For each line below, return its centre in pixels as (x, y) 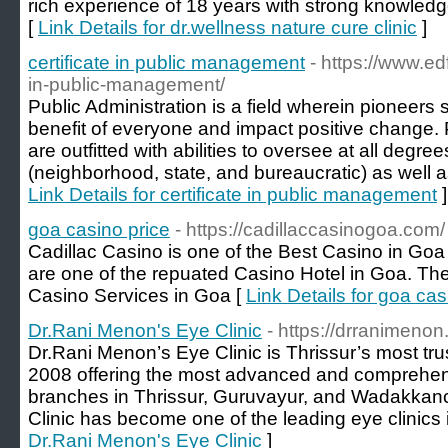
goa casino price (99, 229)
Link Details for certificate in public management (232, 194)
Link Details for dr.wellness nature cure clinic (227, 27)
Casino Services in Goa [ (137, 295)
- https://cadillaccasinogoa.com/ (310, 229)
